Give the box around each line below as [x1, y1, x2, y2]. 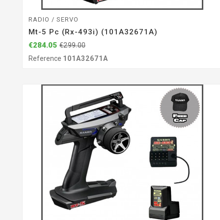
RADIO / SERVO [28, 15, 79, 23]
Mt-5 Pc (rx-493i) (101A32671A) [28, 27, 158, 36]
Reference [28, 55, 63, 63]
